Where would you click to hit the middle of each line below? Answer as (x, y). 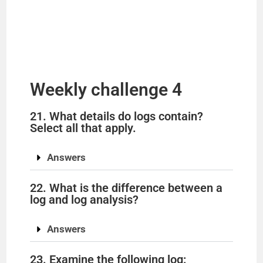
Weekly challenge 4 (106, 90)
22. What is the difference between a (127, 188)
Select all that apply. (83, 128)
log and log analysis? (85, 200)
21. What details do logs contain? (117, 117)
